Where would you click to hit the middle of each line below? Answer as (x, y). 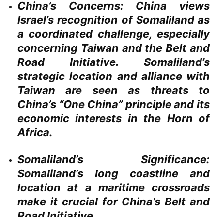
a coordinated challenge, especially (114, 34)
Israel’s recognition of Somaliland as (114, 20)
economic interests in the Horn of (114, 118)
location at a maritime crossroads (114, 188)
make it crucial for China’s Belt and (114, 202)
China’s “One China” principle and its (114, 104)
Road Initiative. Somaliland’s (114, 62)
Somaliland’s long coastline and (114, 174)
